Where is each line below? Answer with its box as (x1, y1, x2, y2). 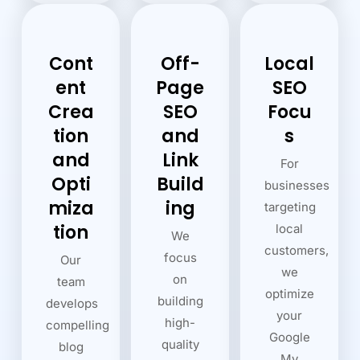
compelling (46, 317, 109, 333)
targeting (264, 198, 316, 215)
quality (161, 336, 199, 352)
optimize (264, 285, 314, 301)
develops (46, 295, 98, 311)
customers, (264, 242, 329, 258)
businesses (264, 177, 329, 193)
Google (268, 329, 310, 345)
